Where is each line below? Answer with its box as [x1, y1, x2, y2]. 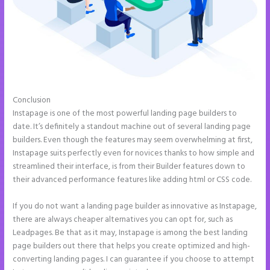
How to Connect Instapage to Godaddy [52, 94, 195, 107]
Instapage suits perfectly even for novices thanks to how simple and [13, 147, 255, 160]
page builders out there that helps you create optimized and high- [13, 240, 251, 253]
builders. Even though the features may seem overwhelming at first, [13, 134, 253, 147]
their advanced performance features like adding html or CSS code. [13, 174, 252, 187]
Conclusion [13, 94, 53, 107]
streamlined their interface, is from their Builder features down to [13, 160, 246, 174]
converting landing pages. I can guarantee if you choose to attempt [13, 253, 255, 266]
